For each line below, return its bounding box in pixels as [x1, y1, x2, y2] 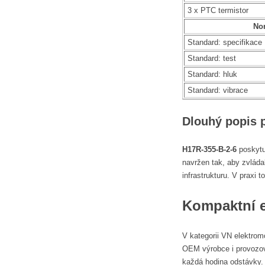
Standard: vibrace [188, 85, 248, 95]
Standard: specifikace [188, 37, 262, 47]
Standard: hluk [188, 69, 237, 79]
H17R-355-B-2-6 [182, 145, 237, 154]
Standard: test [188, 53, 236, 63]
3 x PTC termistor [188, 5, 248, 15]
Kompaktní [182, 198, 260, 214]
